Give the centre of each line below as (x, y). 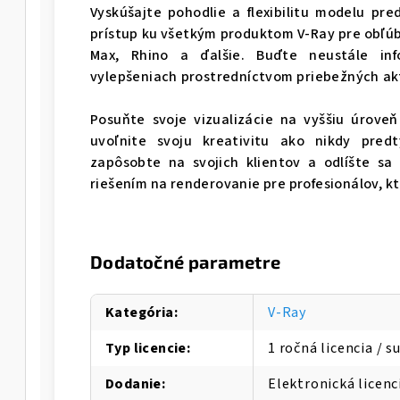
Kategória (140, 313)
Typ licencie (146, 349)
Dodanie (133, 384)
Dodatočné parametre (186, 262)
